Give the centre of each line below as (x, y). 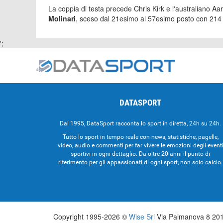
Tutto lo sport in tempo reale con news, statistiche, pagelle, (140, 137)
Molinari (62, 18)
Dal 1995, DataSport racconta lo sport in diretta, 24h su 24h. (140, 123)
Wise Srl (142, 217)
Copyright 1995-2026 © (91, 217)
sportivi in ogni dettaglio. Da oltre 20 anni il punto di (140, 154)
